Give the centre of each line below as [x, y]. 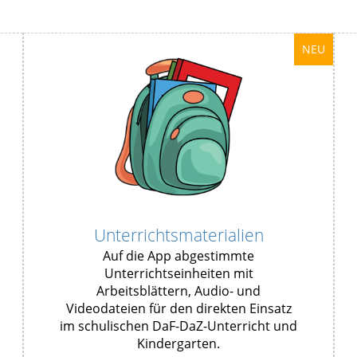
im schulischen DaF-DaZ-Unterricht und [178, 326]
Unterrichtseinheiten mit [178, 274]
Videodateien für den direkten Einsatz [178, 309]
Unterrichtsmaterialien [178, 235]
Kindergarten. [178, 344]
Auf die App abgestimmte [178, 256]
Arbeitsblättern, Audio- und [178, 291]
